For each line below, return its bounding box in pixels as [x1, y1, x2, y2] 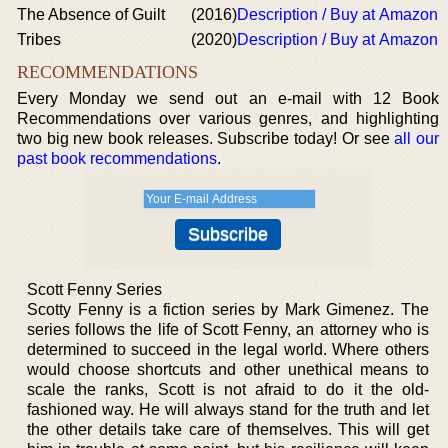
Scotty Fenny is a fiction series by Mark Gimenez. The [27, 301, 429, 318]
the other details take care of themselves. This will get [27, 421, 429, 438]
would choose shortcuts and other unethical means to [27, 361, 429, 378]
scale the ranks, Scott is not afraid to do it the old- [27, 381, 429, 398]
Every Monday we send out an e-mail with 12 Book [17, 90, 439, 107]
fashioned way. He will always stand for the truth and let [27, 401, 429, 418]
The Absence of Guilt [17, 6, 165, 23]
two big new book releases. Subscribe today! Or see [17, 130, 395, 147]
